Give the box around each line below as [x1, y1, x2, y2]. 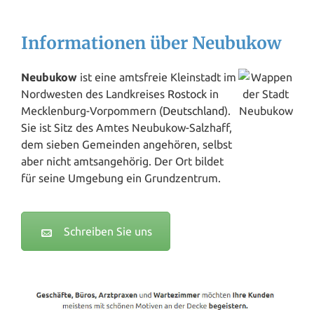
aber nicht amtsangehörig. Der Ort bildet [21, 155, 224, 168]
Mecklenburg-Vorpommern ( [21, 104, 163, 118]
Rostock [168, 88, 207, 101]
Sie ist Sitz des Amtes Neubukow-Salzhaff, [21, 121, 232, 135]
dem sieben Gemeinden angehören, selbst [21, 138, 232, 151]
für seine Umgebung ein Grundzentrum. [21, 172, 221, 185]
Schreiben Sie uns [64, 225, 152, 238]
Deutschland [163, 104, 224, 118]
